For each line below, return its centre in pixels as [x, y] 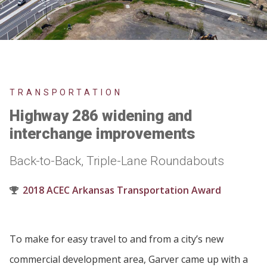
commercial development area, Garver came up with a [129, 259]
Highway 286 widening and [101, 116]
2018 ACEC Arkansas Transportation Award [122, 190]
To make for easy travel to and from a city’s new [117, 239]
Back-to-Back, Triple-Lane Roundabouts [117, 161]
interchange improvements [103, 133]
